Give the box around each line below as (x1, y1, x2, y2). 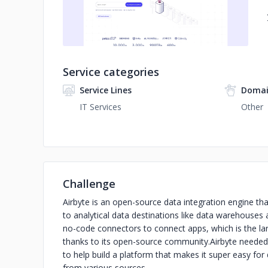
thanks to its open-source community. (63, 236, 210, 247)
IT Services (80, 101, 121, 112)
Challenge (63, 176, 115, 191)
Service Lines (80, 84, 132, 96)
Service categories (63, 65, 159, 79)
